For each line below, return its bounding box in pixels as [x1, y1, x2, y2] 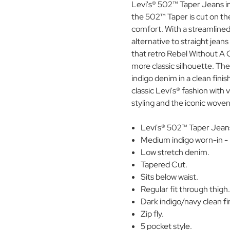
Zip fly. [141, 208, 164, 220]
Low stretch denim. [141, 147, 210, 158]
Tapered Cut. [141, 159, 188, 170]
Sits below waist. [141, 171, 199, 183]
